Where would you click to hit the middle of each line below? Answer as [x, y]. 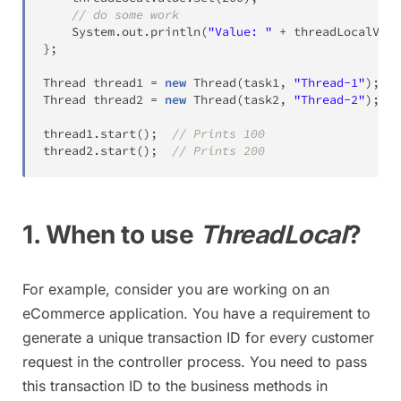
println [175, 32]
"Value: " [240, 32]
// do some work [125, 15]
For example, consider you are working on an [176, 289]
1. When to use [111, 235]
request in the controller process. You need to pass [195, 361]
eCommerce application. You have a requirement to [196, 313]
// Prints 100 [218, 134]
